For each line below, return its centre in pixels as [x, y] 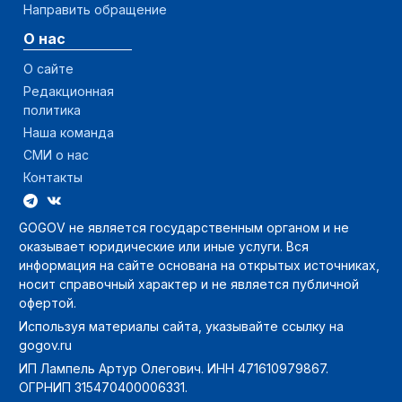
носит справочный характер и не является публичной [189, 284]
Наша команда [69, 132]
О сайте [48, 68]
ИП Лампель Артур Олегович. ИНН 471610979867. [174, 368]
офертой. [48, 302]
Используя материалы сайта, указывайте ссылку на [181, 326]
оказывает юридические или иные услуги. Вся [164, 246]
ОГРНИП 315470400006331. [103, 387]
